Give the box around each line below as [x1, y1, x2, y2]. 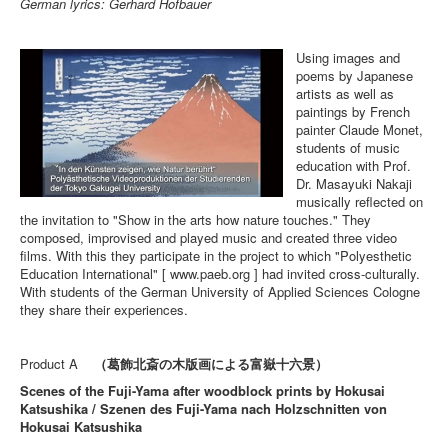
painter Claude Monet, [296, 120, 424, 140]
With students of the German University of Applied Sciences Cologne [20, 282, 420, 302]
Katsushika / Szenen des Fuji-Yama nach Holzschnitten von [20, 399, 387, 419]
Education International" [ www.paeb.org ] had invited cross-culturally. [20, 264, 420, 284]
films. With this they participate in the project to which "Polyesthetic [20, 246, 412, 266]
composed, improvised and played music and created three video [20, 228, 397, 248]
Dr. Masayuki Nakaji [296, 174, 413, 194]
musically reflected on [296, 192, 424, 212]
